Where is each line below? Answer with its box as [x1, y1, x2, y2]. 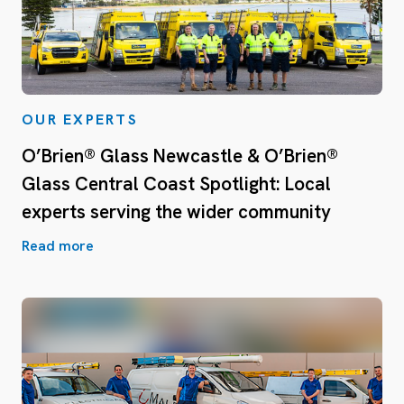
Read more [22, 235, 94, 255]
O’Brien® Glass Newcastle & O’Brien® [22, 142, 338, 168]
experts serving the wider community [22, 198, 331, 224]
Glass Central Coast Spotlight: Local [22, 170, 331, 196]
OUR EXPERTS [22, 109, 138, 129]
